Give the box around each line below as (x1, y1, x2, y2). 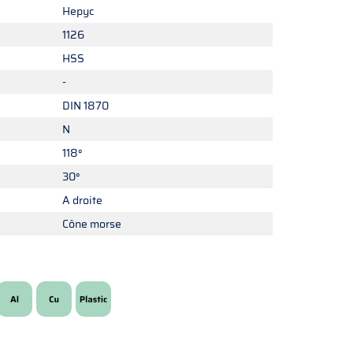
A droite (62, 191, 102, 209)
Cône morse (62, 215, 121, 232)
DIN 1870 (62, 97, 109, 114)
